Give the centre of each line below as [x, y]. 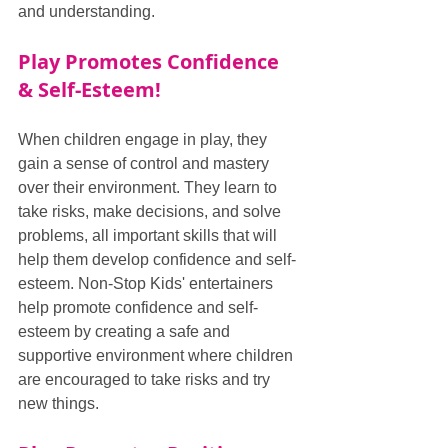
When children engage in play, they [144, 139]
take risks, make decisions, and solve [151, 211]
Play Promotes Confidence [151, 61]
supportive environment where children [157, 355]
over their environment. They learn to [149, 187]
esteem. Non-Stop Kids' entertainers [147, 283]
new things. [58, 403]
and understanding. [86, 11]
